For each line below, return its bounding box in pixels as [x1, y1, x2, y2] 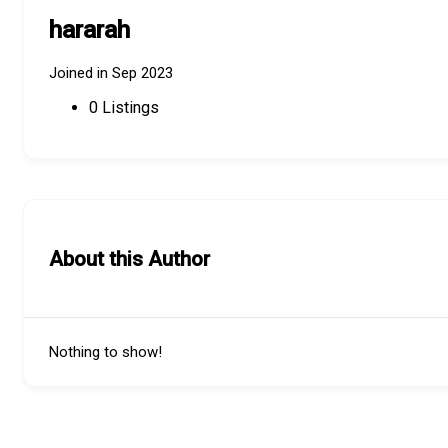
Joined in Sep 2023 [49, 64, 173, 83]
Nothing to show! [49, 343, 162, 362]
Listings [98, 98, 159, 118]
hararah [49, 16, 130, 45]
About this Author [49, 246, 210, 271]
